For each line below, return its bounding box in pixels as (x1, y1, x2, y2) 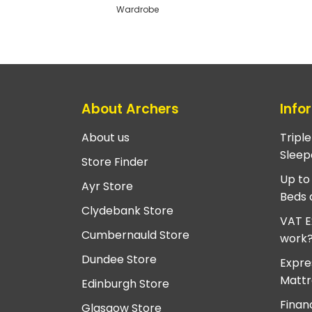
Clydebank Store (81, 203, 173, 219)
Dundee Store (81, 251, 157, 268)
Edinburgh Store (81, 276, 169, 292)
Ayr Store (81, 178, 133, 195)
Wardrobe (116, 3, 159, 16)
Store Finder (81, 154, 148, 171)
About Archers (81, 99, 179, 118)
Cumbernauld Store (81, 227, 189, 244)
